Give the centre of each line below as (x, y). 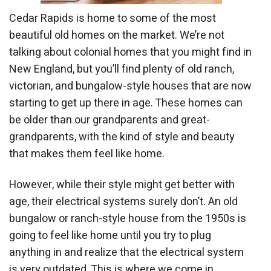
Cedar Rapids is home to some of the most (113, 19)
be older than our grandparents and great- (109, 120)
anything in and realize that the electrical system (126, 253)
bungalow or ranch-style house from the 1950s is (128, 219)
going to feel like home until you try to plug (110, 236)
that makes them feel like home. (87, 154)
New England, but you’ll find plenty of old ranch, (122, 70)
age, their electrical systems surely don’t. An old (123, 202)
